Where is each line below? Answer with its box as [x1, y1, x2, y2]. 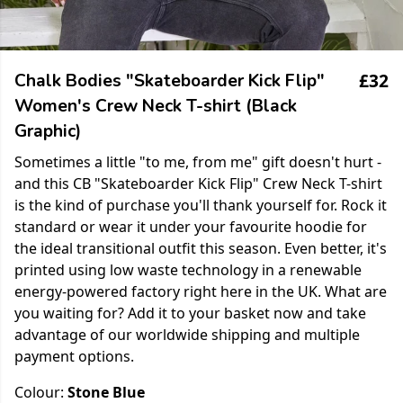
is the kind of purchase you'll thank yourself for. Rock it [14, 195, 387, 215]
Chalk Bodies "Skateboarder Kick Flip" [14, 69, 325, 93]
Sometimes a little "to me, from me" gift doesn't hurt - [14, 152, 381, 172]
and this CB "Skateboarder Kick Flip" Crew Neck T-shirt [14, 174, 382, 193]
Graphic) [14, 120, 81, 143]
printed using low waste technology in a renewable [14, 260, 362, 280]
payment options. [14, 346, 134, 366]
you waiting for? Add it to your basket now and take [14, 303, 366, 323]
